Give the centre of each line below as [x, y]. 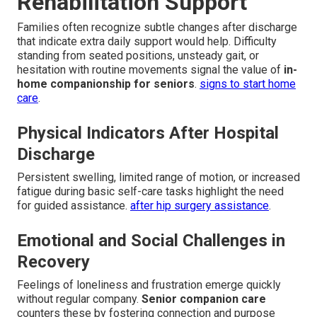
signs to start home [248, 84]
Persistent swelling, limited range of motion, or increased [158, 178]
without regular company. [79, 299]
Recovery [53, 262]
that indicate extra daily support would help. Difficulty [147, 42]
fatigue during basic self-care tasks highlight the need [150, 192]
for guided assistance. [74, 206]
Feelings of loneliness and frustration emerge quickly [149, 285]
